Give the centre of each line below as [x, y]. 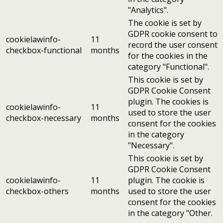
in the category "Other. [170, 213]
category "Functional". [168, 67]
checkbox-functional [44, 51]
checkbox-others [37, 191]
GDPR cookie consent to [173, 34]
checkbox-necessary [44, 118]
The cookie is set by [165, 23]
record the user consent [173, 45]
